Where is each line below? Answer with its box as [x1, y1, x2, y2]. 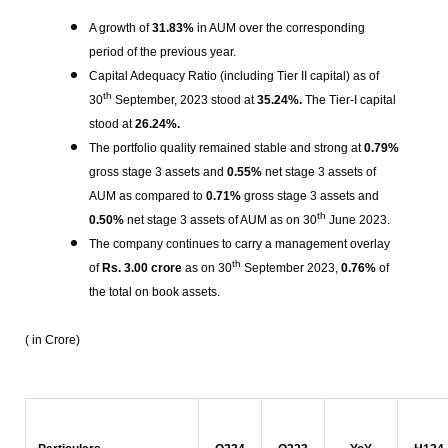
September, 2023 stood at [111, 93, 254, 107]
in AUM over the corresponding [196, 21, 365, 35]
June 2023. [325, 213, 390, 227]
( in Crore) [24, 333, 80, 347]
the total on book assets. [88, 285, 220, 299]
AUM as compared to [88, 189, 206, 203]
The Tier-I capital [304, 93, 396, 107]
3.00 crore [120, 261, 182, 275]
